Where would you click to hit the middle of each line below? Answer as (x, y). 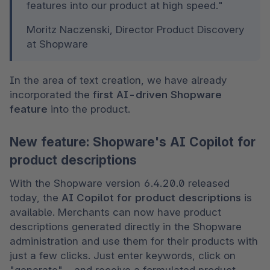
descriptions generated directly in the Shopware (126, 226)
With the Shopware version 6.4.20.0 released (120, 183)
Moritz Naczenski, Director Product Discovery (135, 30)
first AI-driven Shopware (157, 95)
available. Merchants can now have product (115, 212)
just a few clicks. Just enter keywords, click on (123, 255)
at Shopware (57, 44)
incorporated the (51, 95)
